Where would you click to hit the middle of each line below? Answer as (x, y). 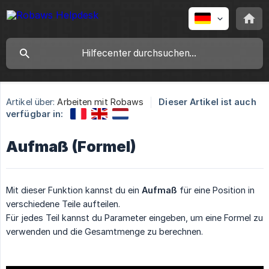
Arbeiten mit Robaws (101, 102)
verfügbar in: (35, 114)
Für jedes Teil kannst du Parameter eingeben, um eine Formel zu (134, 217)
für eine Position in (216, 190)
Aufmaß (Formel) (71, 146)
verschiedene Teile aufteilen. (63, 204)
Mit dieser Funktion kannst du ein (74, 190)
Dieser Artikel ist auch (207, 102)
